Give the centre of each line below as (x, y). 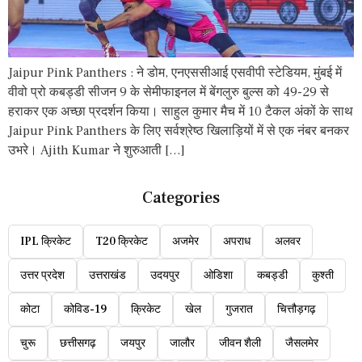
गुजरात (239, 309)
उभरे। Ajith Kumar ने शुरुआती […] (97, 150)
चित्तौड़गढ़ (297, 309)
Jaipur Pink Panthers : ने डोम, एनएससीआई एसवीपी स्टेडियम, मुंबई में (175, 72)
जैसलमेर (302, 343)
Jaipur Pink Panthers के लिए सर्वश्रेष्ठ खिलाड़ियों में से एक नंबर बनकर (179, 130)
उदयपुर (165, 275)
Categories (181, 198)
